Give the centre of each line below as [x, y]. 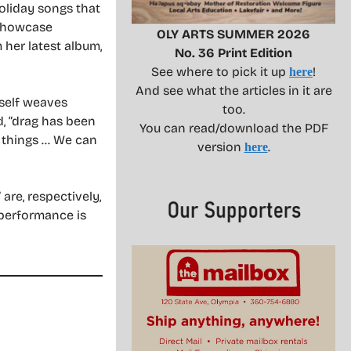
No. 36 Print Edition [233, 53]
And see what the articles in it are [233, 91]
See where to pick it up [220, 72]
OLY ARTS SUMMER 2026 [233, 34]
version [221, 147]
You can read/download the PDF [233, 128]
